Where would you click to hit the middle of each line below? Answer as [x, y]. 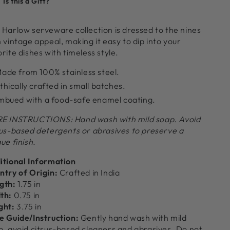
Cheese [52, 24]
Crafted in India [89, 172]
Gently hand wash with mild [133, 217]
